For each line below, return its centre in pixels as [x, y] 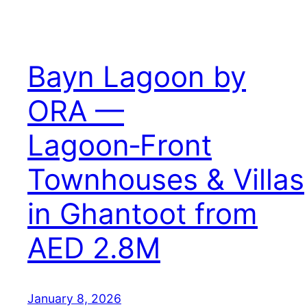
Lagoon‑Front [120, 145]
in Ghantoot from [143, 214]
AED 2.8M [94, 248]
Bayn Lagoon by [137, 77]
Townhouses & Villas [166, 180]
